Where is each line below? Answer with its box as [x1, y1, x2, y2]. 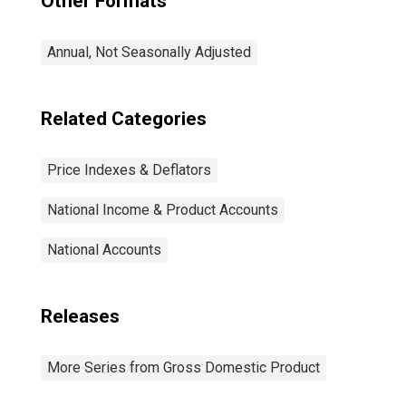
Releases [41, 305, 120, 327]
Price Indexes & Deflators [47, 161, 211, 179]
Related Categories [41, 108, 207, 130]
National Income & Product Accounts [47, 201, 278, 218]
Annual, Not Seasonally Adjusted [47, 43, 251, 61]
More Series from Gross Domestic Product [47, 359, 320, 376]
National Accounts [47, 241, 161, 258]
